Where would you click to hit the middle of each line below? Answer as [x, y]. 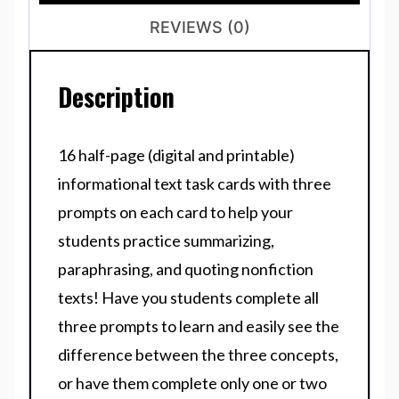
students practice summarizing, [166, 241]
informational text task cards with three [195, 184]
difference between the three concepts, [198, 355]
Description [116, 97]
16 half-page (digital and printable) [176, 155]
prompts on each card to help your [175, 212]
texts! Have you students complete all [188, 298]
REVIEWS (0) [199, 28]
